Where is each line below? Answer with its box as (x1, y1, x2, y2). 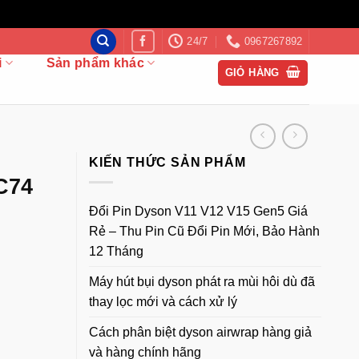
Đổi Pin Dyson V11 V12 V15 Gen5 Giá (89, 204, 308, 218)
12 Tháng (89, 244, 143, 258)
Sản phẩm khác (46, 55, 144, 70)
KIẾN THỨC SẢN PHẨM (89, 155, 246, 169)
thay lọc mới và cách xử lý (89, 294, 237, 309)
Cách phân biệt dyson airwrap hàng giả (89, 325, 312, 339)
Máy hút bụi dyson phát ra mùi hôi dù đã (89, 274, 315, 288)
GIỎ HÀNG (224, 66, 280, 79)
